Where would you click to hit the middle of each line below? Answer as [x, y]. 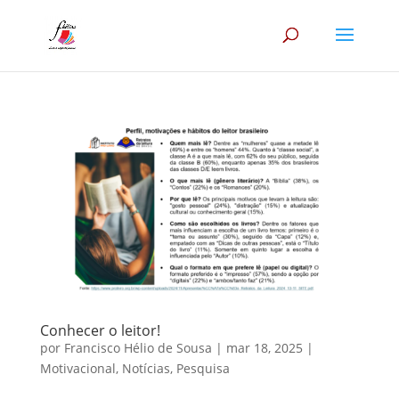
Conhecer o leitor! [100, 330]
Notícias [146, 368]
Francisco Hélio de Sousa [138, 347]
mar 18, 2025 [264, 347]
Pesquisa [203, 368]
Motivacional [77, 368]
